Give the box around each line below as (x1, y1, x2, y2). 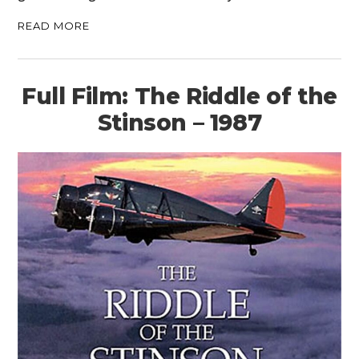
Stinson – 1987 (97, 109, 262, 137)
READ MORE (18, 19, 91, 33)
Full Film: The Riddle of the (22, 83, 337, 111)
